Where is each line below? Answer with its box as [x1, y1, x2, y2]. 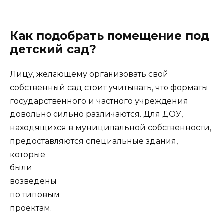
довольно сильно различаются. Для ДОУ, [10, 109, 183, 119]
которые [10, 149, 45, 159]
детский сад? [10, 42, 96, 56]
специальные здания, [86, 136, 178, 146]
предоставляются [10, 136, 86, 146]
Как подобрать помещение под [10, 28, 209, 43]
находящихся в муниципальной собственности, [10, 122, 211, 132]
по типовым [10, 189, 60, 199]
